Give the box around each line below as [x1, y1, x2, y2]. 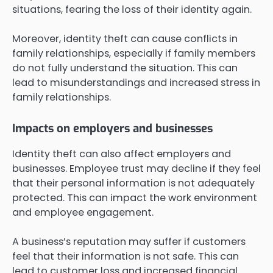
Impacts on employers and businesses [12, 120, 213, 136]
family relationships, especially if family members [12, 46, 255, 61]
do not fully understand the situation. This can [12, 61, 238, 76]
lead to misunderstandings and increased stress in [12, 76, 260, 90]
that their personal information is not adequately [12, 175, 255, 190]
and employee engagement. [12, 205, 154, 219]
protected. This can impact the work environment [12, 190, 257, 205]
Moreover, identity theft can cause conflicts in [12, 32, 238, 46]
